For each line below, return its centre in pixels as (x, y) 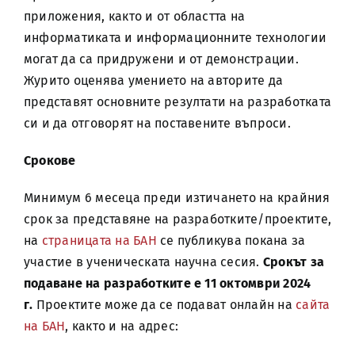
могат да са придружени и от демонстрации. (161, 59)
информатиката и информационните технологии (175, 38)
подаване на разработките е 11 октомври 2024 (167, 283)
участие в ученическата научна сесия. (143, 262)
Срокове (50, 160)
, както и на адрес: (122, 326)
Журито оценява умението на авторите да (153, 80)
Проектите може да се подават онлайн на (164, 305)
